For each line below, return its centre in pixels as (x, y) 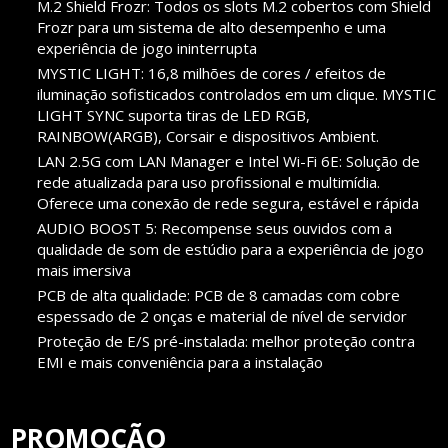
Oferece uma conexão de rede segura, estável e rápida (228, 203)
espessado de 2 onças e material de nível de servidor (222, 316)
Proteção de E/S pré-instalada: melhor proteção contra (226, 341)
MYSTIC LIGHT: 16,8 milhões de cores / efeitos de (212, 73)
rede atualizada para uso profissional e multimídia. (209, 182)
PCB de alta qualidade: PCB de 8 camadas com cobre (219, 295)
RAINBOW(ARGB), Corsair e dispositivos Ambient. (208, 136)
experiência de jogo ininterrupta (147, 48)
